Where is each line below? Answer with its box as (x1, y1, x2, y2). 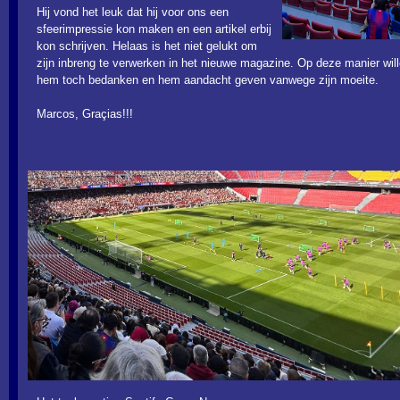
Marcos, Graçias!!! (37, 107, 133, 121)
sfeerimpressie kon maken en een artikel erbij (37, 22, 271, 36)
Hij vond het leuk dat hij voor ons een (37, 5, 229, 19)
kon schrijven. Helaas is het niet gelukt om (37, 39, 257, 53)
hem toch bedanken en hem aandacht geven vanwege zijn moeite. (37, 73, 379, 87)
